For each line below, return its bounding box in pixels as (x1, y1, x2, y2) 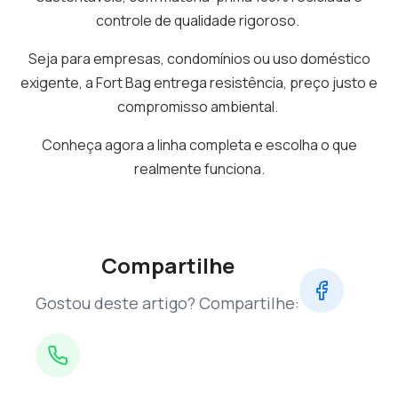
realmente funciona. (133, 159, 265, 179)
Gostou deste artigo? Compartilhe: (36, 292, 299, 314)
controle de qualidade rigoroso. (96, 11, 302, 30)
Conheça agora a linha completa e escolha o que (41, 135, 357, 155)
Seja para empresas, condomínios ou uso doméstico (28, 49, 370, 68)
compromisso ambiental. (117, 97, 281, 116)
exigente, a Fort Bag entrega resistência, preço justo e (20, 73, 378, 92)
